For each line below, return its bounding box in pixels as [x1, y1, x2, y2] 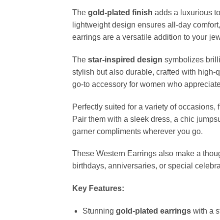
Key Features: [72, 184, 124, 193]
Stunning [82, 207, 116, 216]
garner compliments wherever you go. [72, 127, 203, 136]
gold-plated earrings [115, 207, 191, 216]
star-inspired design [88, 55, 163, 64]
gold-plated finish [88, 8, 153, 17]
